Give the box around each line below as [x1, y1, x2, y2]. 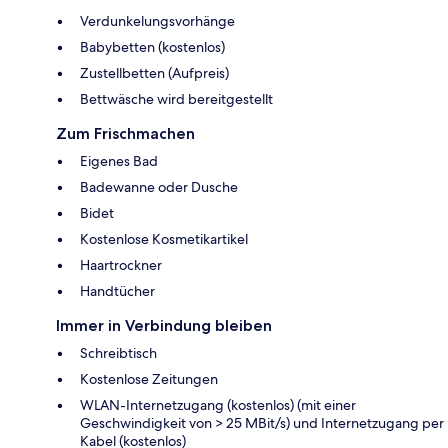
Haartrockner [80, 256, 162, 275]
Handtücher [80, 282, 155, 301]
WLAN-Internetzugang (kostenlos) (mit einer [80, 396, 356, 415]
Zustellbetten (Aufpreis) [80, 64, 229, 83]
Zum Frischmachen [56, 124, 195, 144]
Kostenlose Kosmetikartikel [80, 230, 248, 249]
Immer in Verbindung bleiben [56, 316, 272, 336]
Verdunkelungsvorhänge [80, 12, 235, 31]
